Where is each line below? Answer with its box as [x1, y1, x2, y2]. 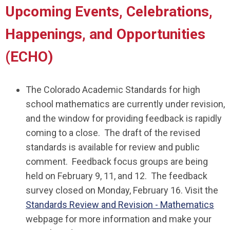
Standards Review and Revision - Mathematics [26, 199, 214, 210]
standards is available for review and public [26, 141, 200, 152]
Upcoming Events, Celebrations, [5, 3, 213, 20]
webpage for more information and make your [26, 213, 212, 224]
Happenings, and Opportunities [5, 25, 205, 43]
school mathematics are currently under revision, [26, 98, 225, 109]
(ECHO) [5, 48, 53, 65]
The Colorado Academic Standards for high [26, 84, 200, 95]
